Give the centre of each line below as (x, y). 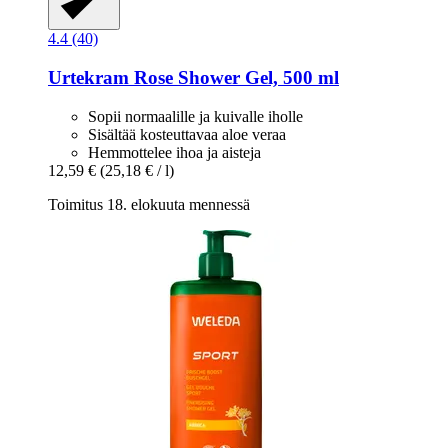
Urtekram (88, 78)
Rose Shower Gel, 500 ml (234, 78)
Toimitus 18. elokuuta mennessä (149, 204)
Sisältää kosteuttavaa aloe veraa (187, 134)
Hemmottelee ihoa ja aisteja (174, 152)
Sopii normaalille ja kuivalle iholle (195, 116)
